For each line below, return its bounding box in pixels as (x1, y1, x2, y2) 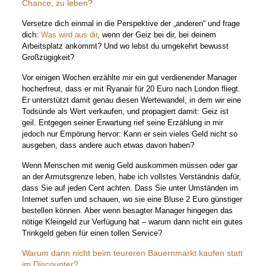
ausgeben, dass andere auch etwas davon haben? (22, 141, 195, 150)
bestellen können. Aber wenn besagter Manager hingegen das (22, 206, 233, 215)
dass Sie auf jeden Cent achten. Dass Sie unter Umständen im (22, 183, 239, 192)
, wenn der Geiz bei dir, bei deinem (97, 30, 217, 39)
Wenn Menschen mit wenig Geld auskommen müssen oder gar (22, 161, 238, 170)
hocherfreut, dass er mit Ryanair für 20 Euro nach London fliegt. (22, 84, 241, 93)
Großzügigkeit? (22, 53, 75, 62)
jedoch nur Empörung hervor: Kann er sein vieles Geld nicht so (22, 129, 238, 138)
